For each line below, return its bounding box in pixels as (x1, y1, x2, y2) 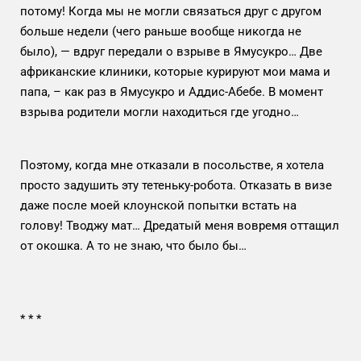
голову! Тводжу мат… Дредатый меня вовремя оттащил (20, 218, 339, 233)
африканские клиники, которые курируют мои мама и (20, 64, 330, 79)
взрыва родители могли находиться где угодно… (20, 104, 299, 119)
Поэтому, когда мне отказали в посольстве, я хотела (20, 157, 324, 172)
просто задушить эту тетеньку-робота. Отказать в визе (20, 177, 332, 193)
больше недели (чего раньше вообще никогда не (20, 23, 301, 39)
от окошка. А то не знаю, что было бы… (20, 238, 250, 253)
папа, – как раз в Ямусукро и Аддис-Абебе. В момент (20, 84, 323, 99)
